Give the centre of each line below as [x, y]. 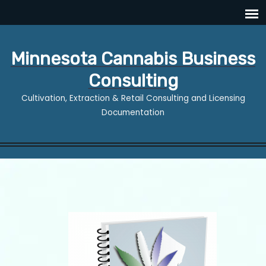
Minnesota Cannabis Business [133, 58]
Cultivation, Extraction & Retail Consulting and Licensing [133, 98]
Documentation [133, 113]
